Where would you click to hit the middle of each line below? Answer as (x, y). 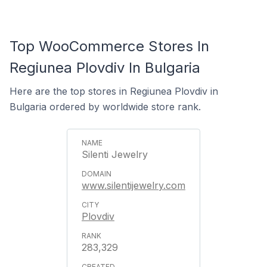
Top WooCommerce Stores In (109, 46)
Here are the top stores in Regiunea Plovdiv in (114, 91)
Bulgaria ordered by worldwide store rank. (105, 107)
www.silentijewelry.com (133, 185)
